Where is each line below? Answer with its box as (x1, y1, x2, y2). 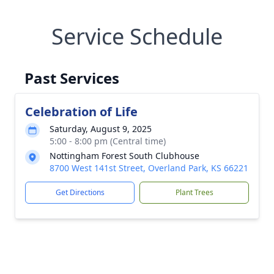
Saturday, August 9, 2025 (50, 123, 152, 135)
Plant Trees (175, 187, 213, 198)
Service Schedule (51, 21, 223, 51)
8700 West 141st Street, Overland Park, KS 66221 (50, 162, 248, 174)
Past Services (24, 68, 119, 88)
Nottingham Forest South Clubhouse (50, 150, 199, 161)
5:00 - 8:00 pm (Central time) (50, 135, 166, 147)
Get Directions (55, 187, 105, 198)
